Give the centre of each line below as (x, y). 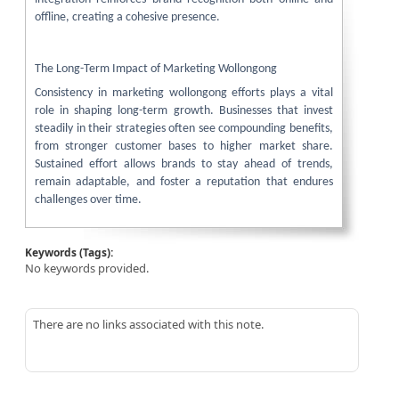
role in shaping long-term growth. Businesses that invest (184, 111)
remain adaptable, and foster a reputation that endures (184, 182)
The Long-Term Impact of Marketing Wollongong (156, 69)
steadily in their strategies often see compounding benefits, (184, 129)
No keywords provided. (87, 268)
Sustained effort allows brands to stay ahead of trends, (184, 164)
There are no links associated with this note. (148, 324)
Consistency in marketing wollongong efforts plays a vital (184, 93)
